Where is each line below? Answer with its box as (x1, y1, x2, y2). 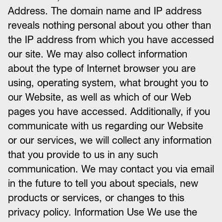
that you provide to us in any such (8, 149, 158, 161)
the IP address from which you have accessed (8, 34, 214, 46)
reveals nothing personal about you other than (8, 19, 211, 31)
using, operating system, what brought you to (8, 77, 208, 89)
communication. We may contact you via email (8, 163, 214, 175)
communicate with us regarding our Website (8, 120, 203, 132)
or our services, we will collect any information (8, 134, 212, 146)
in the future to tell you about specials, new (8, 177, 198, 189)
